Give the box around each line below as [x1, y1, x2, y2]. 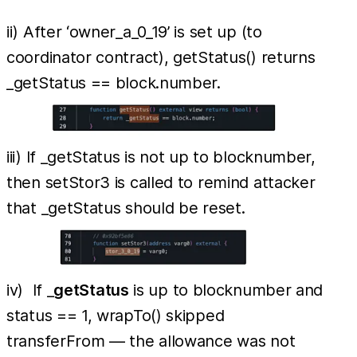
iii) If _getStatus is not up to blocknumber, [6, 147, 316, 167]
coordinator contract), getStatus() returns [6, 47, 316, 67]
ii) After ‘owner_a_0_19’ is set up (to [6, 22, 262, 41]
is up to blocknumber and [128, 280, 324, 300]
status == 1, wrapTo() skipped [6, 306, 225, 326]
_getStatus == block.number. [6, 73, 221, 92]
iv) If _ [6, 280, 54, 300]
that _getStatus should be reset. [6, 198, 245, 218]
